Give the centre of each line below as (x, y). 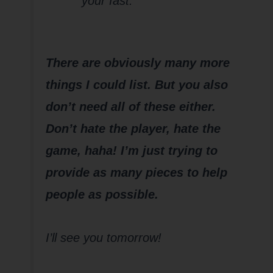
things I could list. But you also (136, 84)
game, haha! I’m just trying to (131, 150)
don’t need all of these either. (130, 106)
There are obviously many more (137, 62)
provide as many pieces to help (136, 172)
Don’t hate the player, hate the (133, 128)
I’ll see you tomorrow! (103, 237)
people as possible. (102, 194)
